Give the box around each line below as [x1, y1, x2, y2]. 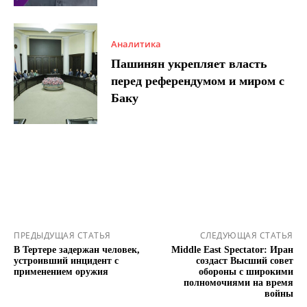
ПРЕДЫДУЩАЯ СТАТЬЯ [14, 229, 111, 241]
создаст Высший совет [195, 255, 293, 266]
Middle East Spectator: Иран [171, 244, 293, 255]
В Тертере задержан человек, [14, 244, 140, 255]
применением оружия [14, 266, 108, 277]
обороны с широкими [198, 266, 293, 277]
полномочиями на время [183, 277, 293, 288]
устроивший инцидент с [14, 255, 119, 266]
